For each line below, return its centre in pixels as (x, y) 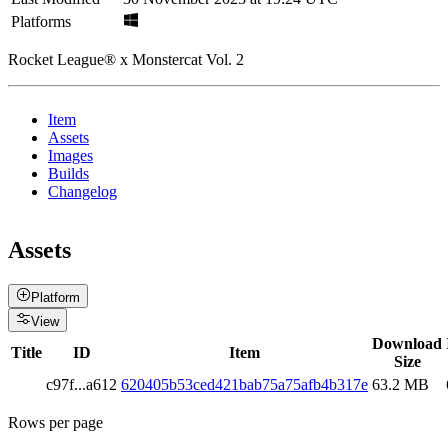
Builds (68, 173)
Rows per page (55, 422)
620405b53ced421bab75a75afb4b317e (244, 384)
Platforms (41, 21)
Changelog (82, 191)
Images (70, 155)
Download (407, 343)
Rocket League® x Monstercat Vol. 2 (126, 59)
